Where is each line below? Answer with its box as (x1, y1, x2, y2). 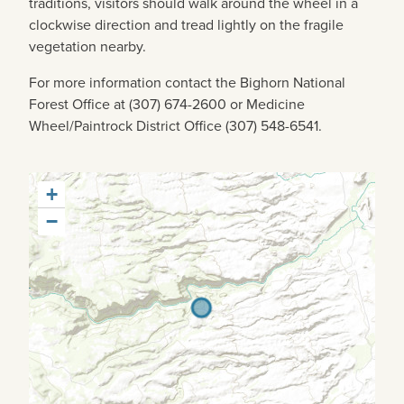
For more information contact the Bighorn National (29, 72, 345, 93)
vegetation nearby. (29, 36, 146, 57)
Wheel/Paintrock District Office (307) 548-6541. (29, 115, 322, 136)
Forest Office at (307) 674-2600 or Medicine (29, 94, 305, 115)
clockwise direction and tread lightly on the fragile (29, 14, 344, 35)
